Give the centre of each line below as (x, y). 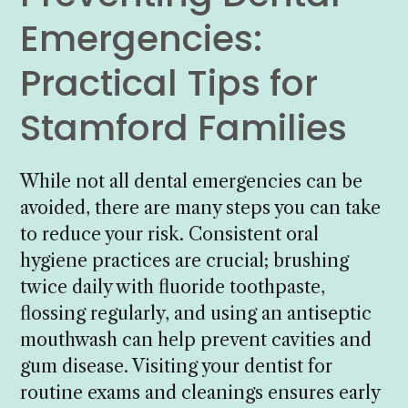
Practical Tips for (169, 83)
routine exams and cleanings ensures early (200, 392)
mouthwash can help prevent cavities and (196, 339)
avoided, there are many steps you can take (201, 207)
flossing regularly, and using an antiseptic (196, 313)
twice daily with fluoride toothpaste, (173, 286)
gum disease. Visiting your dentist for (177, 366)
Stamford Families (184, 127)
